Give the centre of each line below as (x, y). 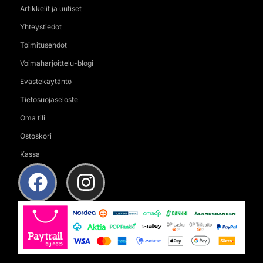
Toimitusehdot (43, 45)
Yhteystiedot (41, 26)
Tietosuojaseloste (49, 99)
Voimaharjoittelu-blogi (57, 63)
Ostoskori (36, 136)
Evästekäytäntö (46, 81)
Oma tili (33, 117)
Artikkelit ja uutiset (51, 8)
